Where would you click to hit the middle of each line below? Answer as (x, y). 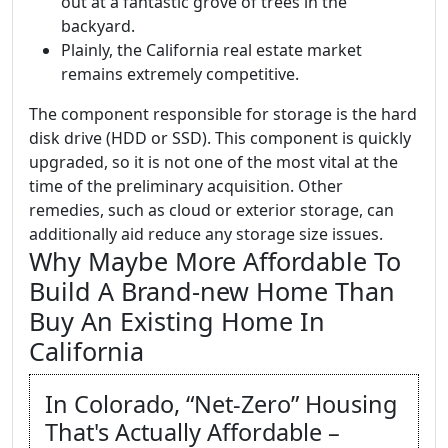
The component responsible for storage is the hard (223, 114)
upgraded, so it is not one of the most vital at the (213, 162)
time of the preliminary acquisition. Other (186, 186)
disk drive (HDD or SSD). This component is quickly (220, 138)
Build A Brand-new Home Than (212, 291)
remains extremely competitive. (180, 74)
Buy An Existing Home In (177, 321)
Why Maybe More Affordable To (215, 261)
